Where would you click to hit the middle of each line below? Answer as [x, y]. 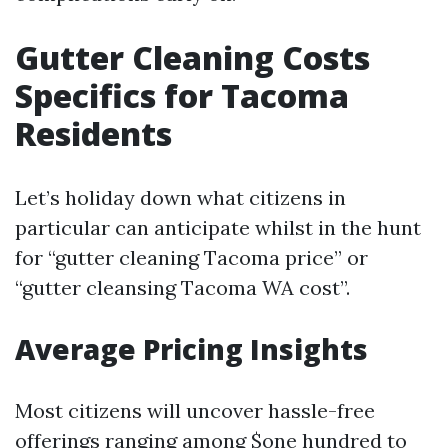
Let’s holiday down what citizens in [180, 197]
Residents [93, 133]
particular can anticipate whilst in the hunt [218, 227]
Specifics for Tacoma [182, 95]
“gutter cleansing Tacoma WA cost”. [182, 287]
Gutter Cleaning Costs [192, 57]
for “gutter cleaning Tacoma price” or [191, 257]
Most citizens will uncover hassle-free [195, 410]
